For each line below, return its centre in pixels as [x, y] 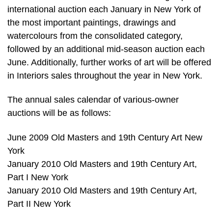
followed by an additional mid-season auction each [106, 49]
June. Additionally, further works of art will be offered [109, 62]
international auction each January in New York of [104, 9]
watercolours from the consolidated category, [95, 36]
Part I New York [38, 178]
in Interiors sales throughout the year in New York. [105, 75]
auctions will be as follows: [59, 113]
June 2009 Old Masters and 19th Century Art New [105, 138]
